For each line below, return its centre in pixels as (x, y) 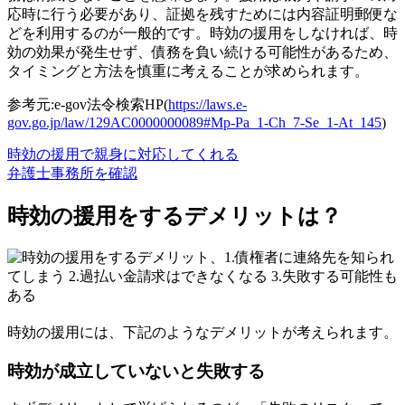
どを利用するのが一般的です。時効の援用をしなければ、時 (202, 33)
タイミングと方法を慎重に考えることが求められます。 (188, 71)
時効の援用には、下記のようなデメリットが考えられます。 (202, 332)
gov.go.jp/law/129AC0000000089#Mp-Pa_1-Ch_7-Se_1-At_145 (194, 122)
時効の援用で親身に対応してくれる (123, 154)
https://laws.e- (207, 104)
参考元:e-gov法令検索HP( (88, 104)
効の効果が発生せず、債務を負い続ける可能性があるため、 (202, 52)
